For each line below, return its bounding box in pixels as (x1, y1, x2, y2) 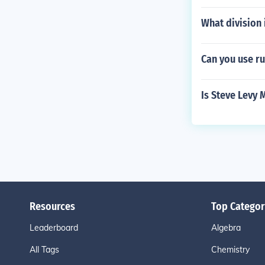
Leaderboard (29, 222, 78, 233)
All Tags (29, 244, 59, 255)
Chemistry (211, 244, 250, 255)
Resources (29, 200, 75, 213)
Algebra (211, 222, 241, 233)
